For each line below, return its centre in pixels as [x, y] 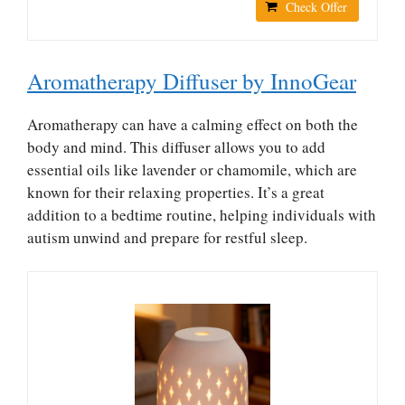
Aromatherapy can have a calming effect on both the [193, 124]
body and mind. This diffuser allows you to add [176, 146]
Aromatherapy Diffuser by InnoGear [192, 80]
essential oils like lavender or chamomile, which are [192, 169]
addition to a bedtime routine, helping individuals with [202, 214]
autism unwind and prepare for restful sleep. [167, 237]
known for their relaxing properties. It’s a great [176, 192]
